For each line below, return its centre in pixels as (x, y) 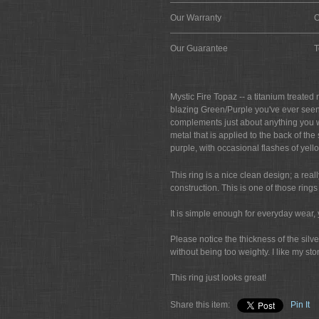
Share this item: (200, 305)
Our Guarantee (199, 48)
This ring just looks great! (218, 278)
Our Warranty (196, 18)
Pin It (300, 305)
